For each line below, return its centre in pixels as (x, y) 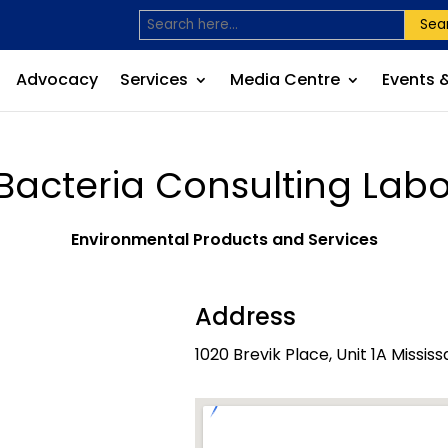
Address (245, 316)
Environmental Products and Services (224, 239)
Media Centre (284, 79)
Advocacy (56, 79)
